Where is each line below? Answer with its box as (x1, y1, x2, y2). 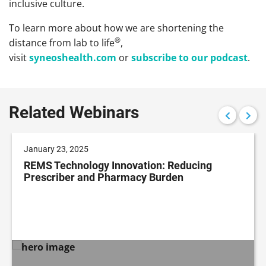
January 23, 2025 (24, 144, 88, 154)
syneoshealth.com (29, 50, 119, 64)
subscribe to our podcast (131, 50, 248, 64)
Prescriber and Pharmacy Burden (24, 170, 183, 183)
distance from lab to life (9, 36, 115, 49)
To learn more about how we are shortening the (9, 21, 224, 34)
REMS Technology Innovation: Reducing (24, 159, 212, 172)
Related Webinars (9, 102, 139, 122)
